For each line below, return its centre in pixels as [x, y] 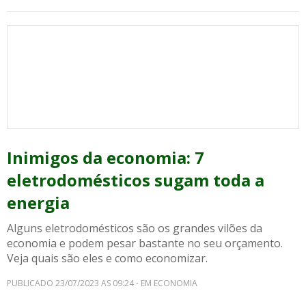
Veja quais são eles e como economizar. [107, 258]
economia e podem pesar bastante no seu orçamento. [145, 243]
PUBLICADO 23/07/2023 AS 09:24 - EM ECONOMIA [102, 283]
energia [38, 203]
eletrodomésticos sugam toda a [136, 180]
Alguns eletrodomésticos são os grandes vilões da [135, 228]
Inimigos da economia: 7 [106, 157]
